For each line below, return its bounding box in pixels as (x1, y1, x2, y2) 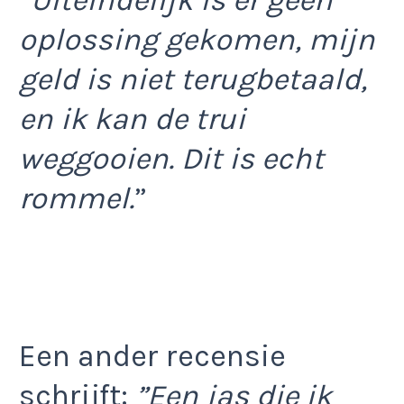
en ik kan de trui (19, 101, 245, 138)
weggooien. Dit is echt (19, 141, 324, 178)
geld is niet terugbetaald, (19, 61, 367, 98)
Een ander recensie (19, 337, 286, 374)
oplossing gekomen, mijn (19, 22, 375, 59)
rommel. (19, 180, 134, 217)
